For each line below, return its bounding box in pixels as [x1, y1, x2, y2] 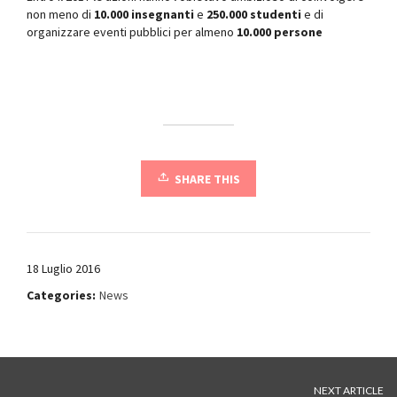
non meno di [27, 6, 94, 22]
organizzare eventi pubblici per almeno [27, 24, 237, 40]
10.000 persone [237, 24, 323, 40]
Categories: [27, 287, 96, 303]
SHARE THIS [175, 171, 240, 187]
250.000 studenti [206, 6, 301, 22]
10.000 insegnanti [94, 6, 194, 22]
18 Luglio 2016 [27, 261, 100, 276]
